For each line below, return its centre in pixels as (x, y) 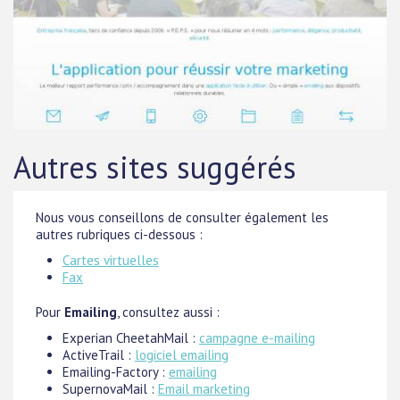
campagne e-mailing (257, 338)
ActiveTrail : (99, 355)
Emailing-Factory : (116, 372)
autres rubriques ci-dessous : (119, 234)
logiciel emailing (182, 355)
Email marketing (204, 389)
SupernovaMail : (110, 389)
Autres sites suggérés (155, 167)
